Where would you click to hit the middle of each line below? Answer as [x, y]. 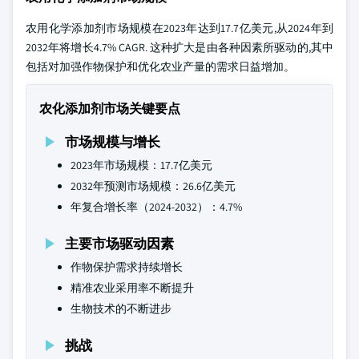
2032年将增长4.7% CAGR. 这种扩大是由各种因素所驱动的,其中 [179, 47]
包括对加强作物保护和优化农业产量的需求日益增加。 [160, 67]
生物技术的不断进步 [121, 309]
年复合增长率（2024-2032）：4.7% [156, 207]
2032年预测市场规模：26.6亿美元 [153, 186]
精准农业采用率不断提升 [132, 288]
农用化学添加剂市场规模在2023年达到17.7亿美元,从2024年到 [179, 28]
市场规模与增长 [113, 141]
